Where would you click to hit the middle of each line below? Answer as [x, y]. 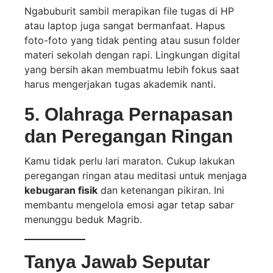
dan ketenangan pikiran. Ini [161, 190]
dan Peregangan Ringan [129, 136]
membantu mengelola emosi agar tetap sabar [129, 205]
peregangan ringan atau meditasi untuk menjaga [136, 176]
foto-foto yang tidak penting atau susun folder [132, 41]
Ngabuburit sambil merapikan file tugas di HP [129, 11]
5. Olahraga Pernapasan [129, 115]
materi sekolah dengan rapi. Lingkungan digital [132, 55]
